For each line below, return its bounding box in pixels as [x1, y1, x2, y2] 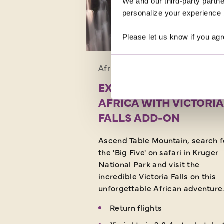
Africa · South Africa [98, 61, 176, 73]
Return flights [110, 201, 162, 213]
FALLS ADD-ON [98, 109, 180, 125]
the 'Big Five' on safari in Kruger [98, 146, 219, 157]
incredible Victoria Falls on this [98, 170, 216, 181]
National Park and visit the [98, 158, 200, 169]
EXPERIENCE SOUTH [98, 79, 206, 95]
